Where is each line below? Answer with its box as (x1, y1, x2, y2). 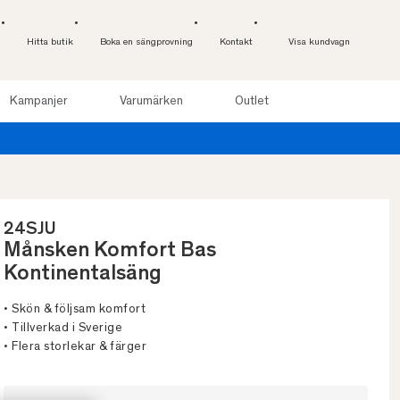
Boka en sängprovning (100, 37, 193, 47)
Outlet (234, 95, 269, 108)
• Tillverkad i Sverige (4, 322, 122, 336)
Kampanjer (9, 95, 68, 108)
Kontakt (220, 37, 253, 47)
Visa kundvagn (288, 37, 350, 47)
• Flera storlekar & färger (4, 341, 146, 354)
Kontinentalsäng (4, 264, 162, 287)
